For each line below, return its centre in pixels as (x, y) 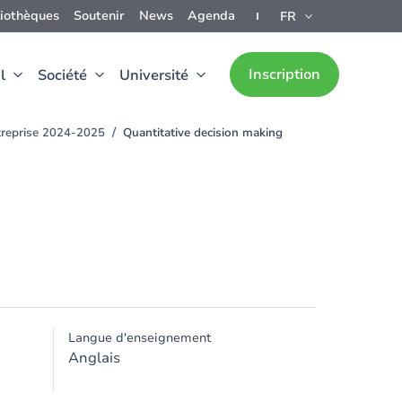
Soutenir (99, 16)
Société (62, 75)
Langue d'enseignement (140, 338)
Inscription (284, 74)
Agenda (211, 16)
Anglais (94, 358)
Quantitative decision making (203, 133)
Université (154, 75)
